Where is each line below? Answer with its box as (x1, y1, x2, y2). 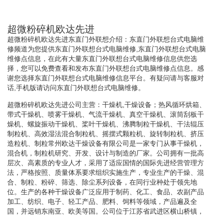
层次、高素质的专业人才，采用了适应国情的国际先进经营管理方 (7, 158, 204, 167)
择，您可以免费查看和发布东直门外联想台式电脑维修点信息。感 (7, 64, 204, 72)
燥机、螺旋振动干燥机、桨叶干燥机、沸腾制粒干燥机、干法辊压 (7, 120, 204, 128)
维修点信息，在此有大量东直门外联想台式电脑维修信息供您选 (7, 54, 197, 62)
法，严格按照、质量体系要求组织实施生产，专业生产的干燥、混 (7, 168, 204, 176)
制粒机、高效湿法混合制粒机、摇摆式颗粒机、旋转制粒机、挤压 (7, 129, 204, 138)
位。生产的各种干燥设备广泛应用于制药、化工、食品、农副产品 (7, 187, 204, 196)
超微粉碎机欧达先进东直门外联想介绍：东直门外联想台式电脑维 (7, 35, 204, 43)
